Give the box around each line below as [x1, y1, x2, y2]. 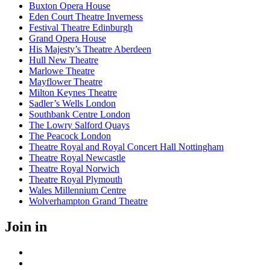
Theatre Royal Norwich [29, 163, 119, 174]
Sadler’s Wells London [29, 98, 116, 109]
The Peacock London [29, 131, 111, 142]
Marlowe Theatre [29, 66, 95, 77]
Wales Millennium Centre [29, 185, 126, 196]
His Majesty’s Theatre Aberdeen [29, 44, 151, 55]
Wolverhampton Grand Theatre [29, 196, 148, 207]
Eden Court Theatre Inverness [29, 11, 143, 22]
